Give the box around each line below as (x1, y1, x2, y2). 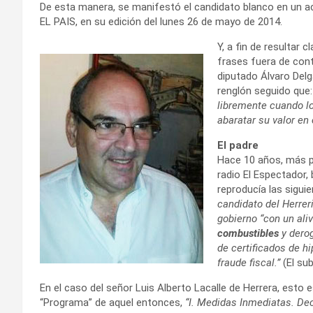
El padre (217, 138, 259, 152)
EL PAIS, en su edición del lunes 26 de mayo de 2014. (40, 15, 282, 28)
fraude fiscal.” (217, 256, 280, 269)
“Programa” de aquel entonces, (40, 296, 185, 309)
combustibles (217, 226, 279, 240)
